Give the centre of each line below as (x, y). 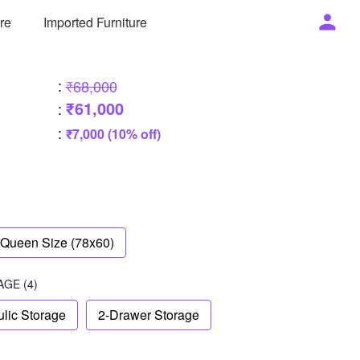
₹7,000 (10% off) (113, 134)
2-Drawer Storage (149, 315)
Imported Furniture (96, 22)
